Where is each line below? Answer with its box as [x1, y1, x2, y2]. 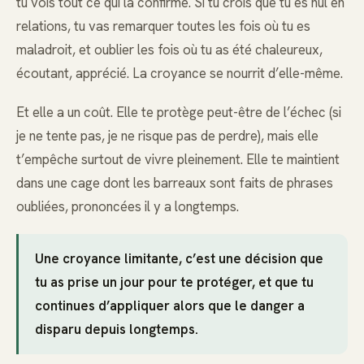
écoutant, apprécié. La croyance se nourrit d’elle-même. [16, 63, 343, 82]
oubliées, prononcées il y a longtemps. [16, 197, 239, 215]
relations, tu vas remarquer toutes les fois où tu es [16, 16, 310, 35]
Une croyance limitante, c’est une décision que [35, 249, 323, 268]
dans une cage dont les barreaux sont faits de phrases [16, 173, 333, 192]
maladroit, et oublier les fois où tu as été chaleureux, [16, 40, 323, 58]
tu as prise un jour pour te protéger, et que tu [35, 273, 314, 292]
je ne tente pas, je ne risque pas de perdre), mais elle [16, 126, 318, 145]
